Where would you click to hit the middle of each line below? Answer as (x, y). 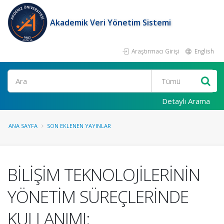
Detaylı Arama (186, 101)
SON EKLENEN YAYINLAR (79, 126)
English (203, 51)
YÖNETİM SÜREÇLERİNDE (98, 196)
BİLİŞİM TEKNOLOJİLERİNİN (104, 174)
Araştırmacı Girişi (155, 51)
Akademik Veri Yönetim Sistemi (110, 22)
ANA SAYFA (23, 126)
